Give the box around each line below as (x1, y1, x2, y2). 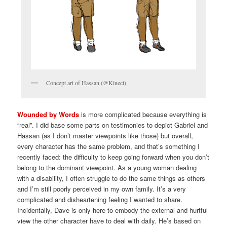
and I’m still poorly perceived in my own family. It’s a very (17, 184, 186, 194)
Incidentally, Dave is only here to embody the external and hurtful (17, 205, 208, 215)
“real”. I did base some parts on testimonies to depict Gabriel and (17, 120, 208, 130)
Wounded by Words (17, 109, 80, 120)
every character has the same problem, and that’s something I (17, 141, 200, 152)
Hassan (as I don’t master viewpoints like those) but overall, (17, 131, 194, 141)
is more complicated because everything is (79, 109, 207, 120)
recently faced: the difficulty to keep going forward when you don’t (17, 152, 210, 162)
